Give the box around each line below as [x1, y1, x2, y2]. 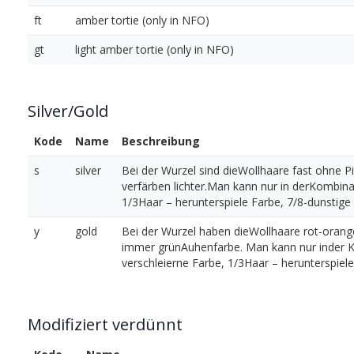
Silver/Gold [28, 100, 108, 122]
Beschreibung [122, 134, 200, 149]
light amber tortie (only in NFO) [75, 42, 234, 58]
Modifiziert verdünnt [28, 314, 183, 336]
